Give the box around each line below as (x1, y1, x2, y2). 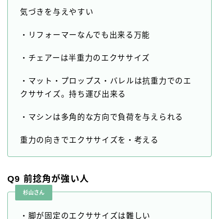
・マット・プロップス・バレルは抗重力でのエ (20, 77, 192, 86)
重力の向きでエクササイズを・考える (20, 136, 159, 145)
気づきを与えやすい (20, 8, 94, 17)
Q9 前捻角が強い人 (7, 174, 89, 184)
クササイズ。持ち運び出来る (20, 90, 127, 99)
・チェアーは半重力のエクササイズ (20, 54, 151, 63)
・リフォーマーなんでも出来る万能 (20, 31, 151, 40)
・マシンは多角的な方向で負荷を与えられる (20, 113, 183, 122)
